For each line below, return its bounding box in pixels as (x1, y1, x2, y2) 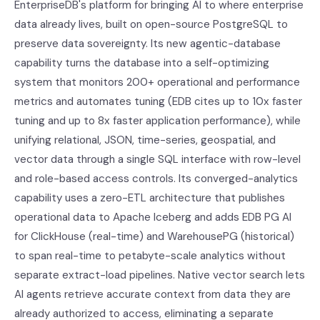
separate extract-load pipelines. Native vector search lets (14, 268, 305, 282)
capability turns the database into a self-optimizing (14, 56, 269, 70)
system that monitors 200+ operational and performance (14, 75, 300, 89)
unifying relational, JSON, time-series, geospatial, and (14, 133, 276, 147)
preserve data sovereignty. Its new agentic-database (14, 36, 281, 51)
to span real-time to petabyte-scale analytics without (14, 249, 286, 263)
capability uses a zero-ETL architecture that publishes (14, 191, 285, 205)
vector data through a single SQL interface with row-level (14, 152, 301, 166)
